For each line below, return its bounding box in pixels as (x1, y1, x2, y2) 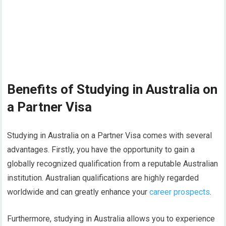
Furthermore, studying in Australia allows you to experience (7, 214, 215, 224)
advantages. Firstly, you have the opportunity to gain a (7, 145, 195, 155)
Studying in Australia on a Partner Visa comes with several (7, 131, 212, 141)
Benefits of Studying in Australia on (7, 82, 218, 97)
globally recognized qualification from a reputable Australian (7, 159, 218, 169)
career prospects (149, 187, 210, 197)
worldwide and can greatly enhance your (7, 187, 150, 197)
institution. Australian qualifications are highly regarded (7, 173, 199, 183)
